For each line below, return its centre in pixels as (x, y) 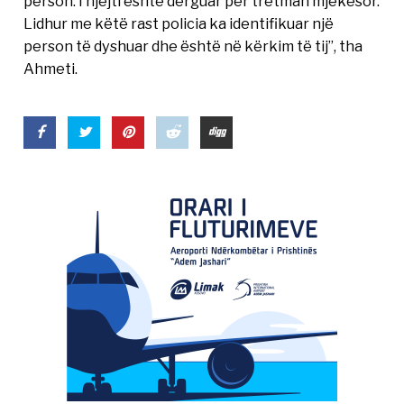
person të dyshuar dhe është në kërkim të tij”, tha (193, 46)
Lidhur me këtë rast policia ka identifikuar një (179, 24)
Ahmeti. (51, 69)
